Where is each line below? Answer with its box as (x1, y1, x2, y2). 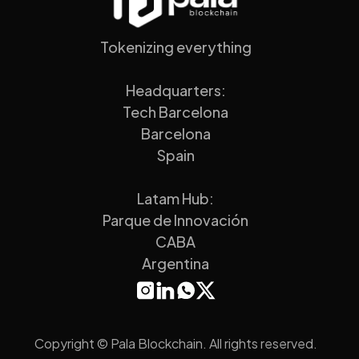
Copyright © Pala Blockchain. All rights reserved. (34, 335, 317, 353)
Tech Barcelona (123, 103, 228, 122)
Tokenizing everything (99, 38, 252, 57)
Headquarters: (125, 81, 226, 100)
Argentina (142, 254, 209, 273)
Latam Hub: (137, 189, 214, 208)
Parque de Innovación (103, 211, 248, 230)
